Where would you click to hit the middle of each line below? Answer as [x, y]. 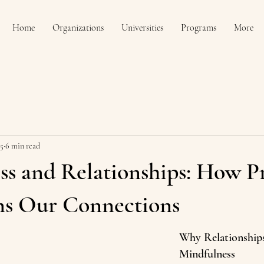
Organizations [78, 28]
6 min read [23, 146]
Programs [199, 28]
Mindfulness [207, 254]
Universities [142, 28]
